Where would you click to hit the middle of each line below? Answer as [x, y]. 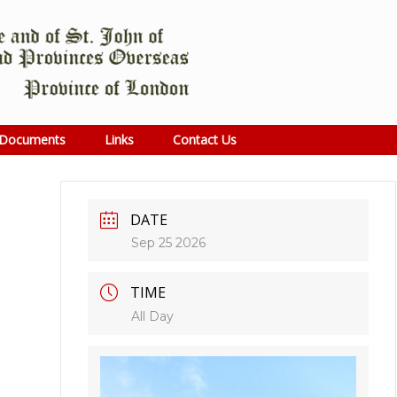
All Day [153, 317]
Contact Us [204, 140]
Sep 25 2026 [169, 243]
